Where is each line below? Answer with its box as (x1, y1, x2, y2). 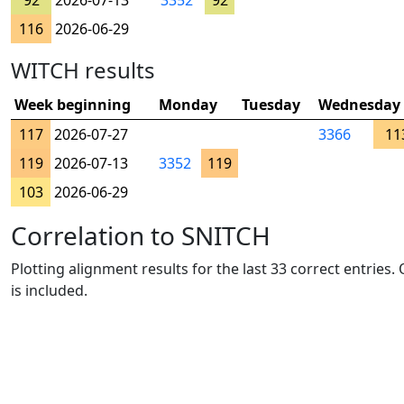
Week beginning (14, 95, 131, 115)
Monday (159, 95, 217, 115)
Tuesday (242, 95, 300, 115)
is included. (11, 280, 87, 300)
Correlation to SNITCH (11, 218, 271, 252)
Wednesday (318, 95, 400, 115)
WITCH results (11, 55, 155, 85)
